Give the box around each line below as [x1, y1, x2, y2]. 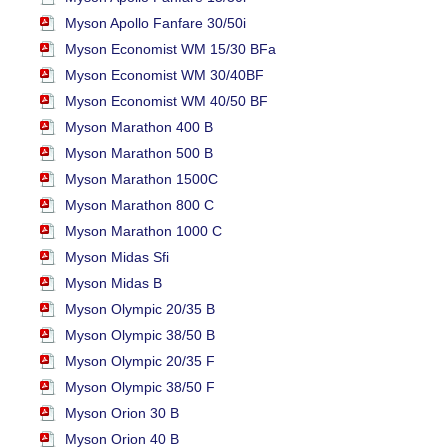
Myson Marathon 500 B [65, 144, 213, 161]
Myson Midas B [65, 274, 162, 291]
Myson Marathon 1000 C [65, 222, 222, 239]
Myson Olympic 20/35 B [65, 300, 215, 317]
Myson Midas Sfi [65, 248, 169, 265]
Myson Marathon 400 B [65, 118, 213, 135]
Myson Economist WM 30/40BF [65, 66, 264, 83]
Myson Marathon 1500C [65, 170, 218, 187]
